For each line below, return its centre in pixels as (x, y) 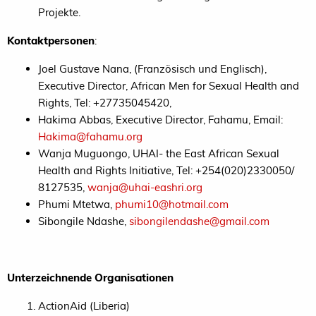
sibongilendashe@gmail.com (199, 221)
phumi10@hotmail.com (172, 204)
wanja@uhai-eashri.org (145, 187)
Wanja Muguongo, (85, 153)
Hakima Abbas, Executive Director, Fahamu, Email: (160, 119)
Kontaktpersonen (51, 40)
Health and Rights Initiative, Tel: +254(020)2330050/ (166, 170)
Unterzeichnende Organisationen (90, 277)
